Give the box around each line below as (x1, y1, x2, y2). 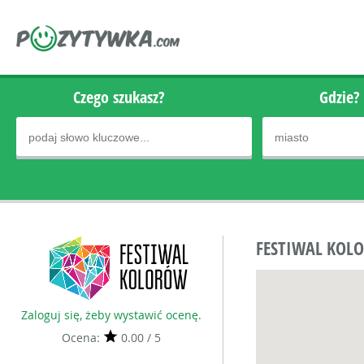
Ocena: (62, 330, 103, 345)
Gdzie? (319, 86, 361, 108)
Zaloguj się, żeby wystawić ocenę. (21, 307, 201, 323)
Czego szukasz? (73, 86, 165, 108)
